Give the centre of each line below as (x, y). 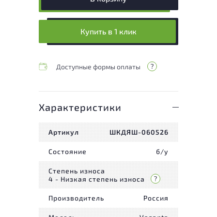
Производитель (76, 198)
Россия (156, 198)
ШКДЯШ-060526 (139, 132)
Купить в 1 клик (108, 31)
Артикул (64, 132)
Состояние (68, 152)
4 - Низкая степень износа (97, 179)
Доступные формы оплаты (98, 66)
